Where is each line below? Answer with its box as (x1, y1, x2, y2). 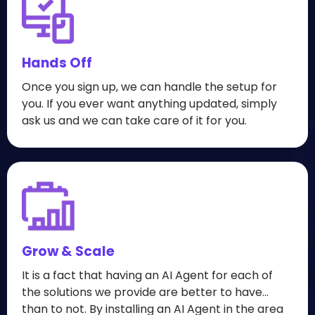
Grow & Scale (22, 242, 115, 261)
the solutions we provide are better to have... (22, 284, 269, 300)
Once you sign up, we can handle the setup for (22, 79, 277, 95)
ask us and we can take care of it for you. (22, 112, 247, 129)
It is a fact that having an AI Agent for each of (22, 267, 273, 283)
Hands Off (22, 53, 92, 72)
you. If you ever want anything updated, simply (22, 96, 277, 112)
